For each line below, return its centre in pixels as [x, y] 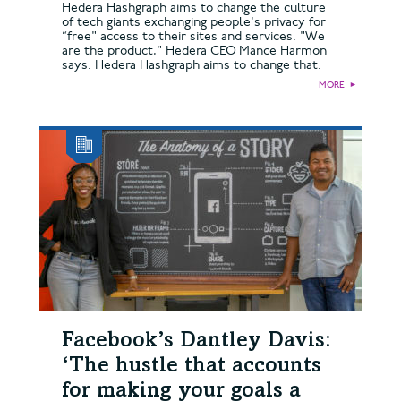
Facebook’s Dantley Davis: [196, 342]
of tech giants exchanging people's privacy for [194, 22]
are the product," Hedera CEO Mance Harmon [194, 51]
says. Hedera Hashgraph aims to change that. [192, 65]
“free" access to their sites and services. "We [193, 37]
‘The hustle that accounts [192, 367]
